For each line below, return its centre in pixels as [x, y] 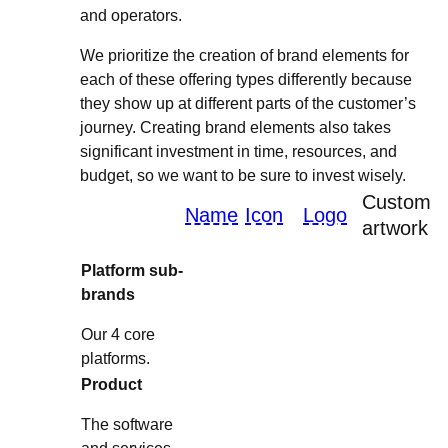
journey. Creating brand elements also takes [235, 128]
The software [127, 425]
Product [111, 385]
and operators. [131, 16]
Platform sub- [132, 271]
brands [108, 295]
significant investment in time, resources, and [238, 152]
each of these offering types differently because [246, 80]
